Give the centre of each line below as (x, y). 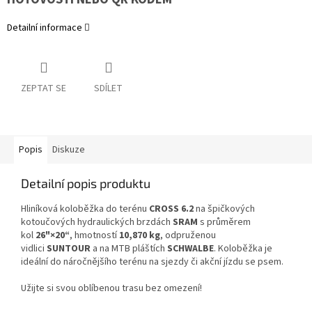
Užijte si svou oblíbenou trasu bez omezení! (111, 289)
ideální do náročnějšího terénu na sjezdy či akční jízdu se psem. (152, 262)
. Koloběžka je (243, 249)
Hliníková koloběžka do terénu (84, 209)
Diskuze (69, 150)
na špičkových (225, 209)
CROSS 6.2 (171, 209)
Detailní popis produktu (86, 184)
